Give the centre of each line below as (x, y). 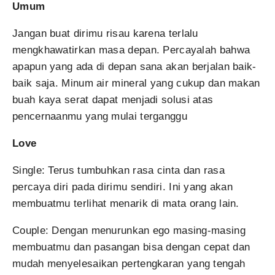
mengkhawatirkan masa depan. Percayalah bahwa (131, 50)
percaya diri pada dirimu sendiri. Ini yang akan (123, 187)
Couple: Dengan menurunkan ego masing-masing (129, 230)
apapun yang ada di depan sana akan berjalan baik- (134, 67)
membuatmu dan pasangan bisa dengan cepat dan (131, 247)
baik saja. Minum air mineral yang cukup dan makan (136, 83)
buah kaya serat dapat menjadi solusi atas (113, 100)
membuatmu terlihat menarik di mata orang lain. (126, 203)
